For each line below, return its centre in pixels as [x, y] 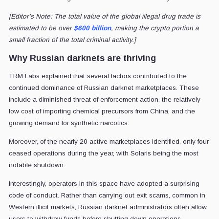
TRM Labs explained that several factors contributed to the [98, 76]
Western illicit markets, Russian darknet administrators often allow [108, 207]
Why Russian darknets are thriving [82, 58]
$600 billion [92, 28]
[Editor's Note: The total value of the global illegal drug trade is [104, 17]
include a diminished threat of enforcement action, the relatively [104, 100]
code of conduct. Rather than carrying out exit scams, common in [107, 196]
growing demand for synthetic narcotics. [69, 123]
